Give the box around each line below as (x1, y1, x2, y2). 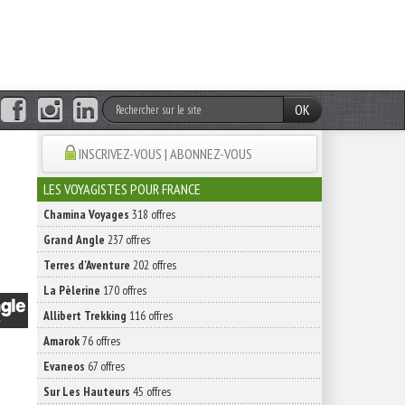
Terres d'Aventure (43, 257, 130, 273)
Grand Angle (43, 231, 105, 248)
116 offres (127, 307, 173, 324)
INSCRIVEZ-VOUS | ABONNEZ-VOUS (79, 145, 252, 163)
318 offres (129, 206, 175, 222)
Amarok (43, 333, 80, 349)
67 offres (85, 358, 125, 374)
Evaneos (43, 358, 85, 374)
